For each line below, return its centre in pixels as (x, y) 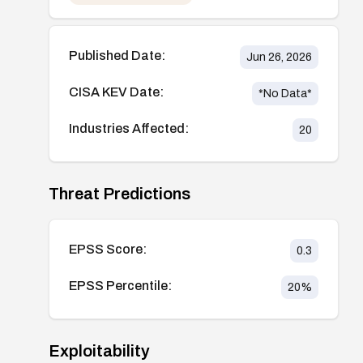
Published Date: (117, 55)
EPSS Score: (108, 249)
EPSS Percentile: (120, 285)
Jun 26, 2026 (279, 57)
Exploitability (99, 350)
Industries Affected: (129, 128)
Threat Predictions (120, 193)
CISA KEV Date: (116, 92)
